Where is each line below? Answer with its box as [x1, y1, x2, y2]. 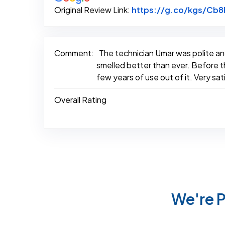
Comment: [54, 48, 94, 59]
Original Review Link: [54, 5, 132, 16]
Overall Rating [54, 94, 106, 105]
